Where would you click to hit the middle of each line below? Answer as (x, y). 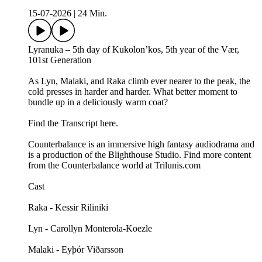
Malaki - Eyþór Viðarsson (76, 250)
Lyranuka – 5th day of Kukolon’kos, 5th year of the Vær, (134, 50)
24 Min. (92, 13)
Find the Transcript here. (73, 123)
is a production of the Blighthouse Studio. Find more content (139, 155)
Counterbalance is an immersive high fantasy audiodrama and (141, 144)
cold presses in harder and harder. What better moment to (133, 92)
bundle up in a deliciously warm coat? (98, 102)
